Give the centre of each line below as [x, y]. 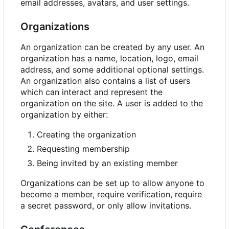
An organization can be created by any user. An [112, 47]
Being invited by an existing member [107, 163]
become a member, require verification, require [111, 194]
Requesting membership [83, 148]
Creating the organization [86, 134]
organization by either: [64, 114]
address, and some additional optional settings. [112, 69]
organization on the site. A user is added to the [112, 103]
